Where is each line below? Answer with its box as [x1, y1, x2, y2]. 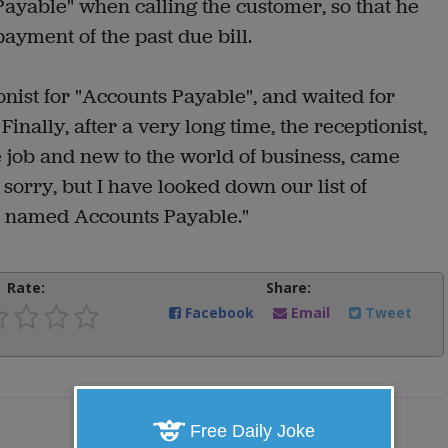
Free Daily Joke [185, 420, 315, 441]
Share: [266, 278, 312, 298]
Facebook [180, 303, 258, 323]
